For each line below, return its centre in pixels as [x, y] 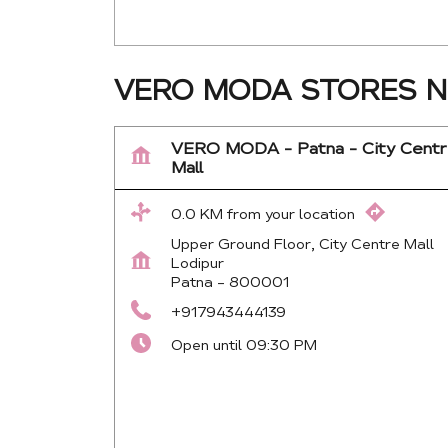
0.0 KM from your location [263, 214]
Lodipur [197, 263]
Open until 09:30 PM [244, 345]
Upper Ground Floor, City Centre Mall [302, 244]
